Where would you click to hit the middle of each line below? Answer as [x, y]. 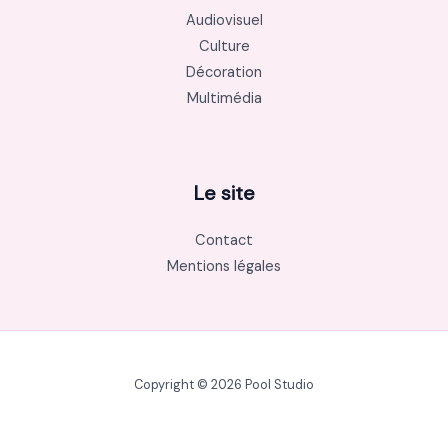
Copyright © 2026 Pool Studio [224, 384]
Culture [224, 47]
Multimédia [224, 99]
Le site [224, 192]
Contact [224, 240]
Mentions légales [224, 266]
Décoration [224, 73]
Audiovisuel [224, 21]
